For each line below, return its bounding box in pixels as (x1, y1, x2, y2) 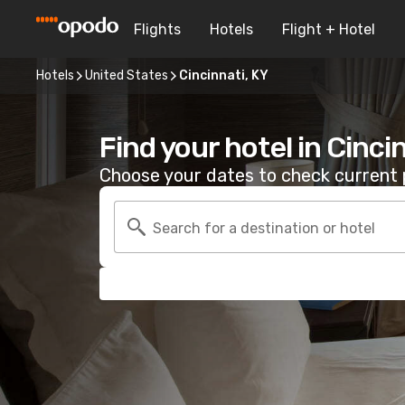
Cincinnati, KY (179, 68, 268, 83)
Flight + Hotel (282, 20, 375, 38)
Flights (134, 20, 181, 38)
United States (85, 68, 168, 83)
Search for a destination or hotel (153, 219, 375, 237)
